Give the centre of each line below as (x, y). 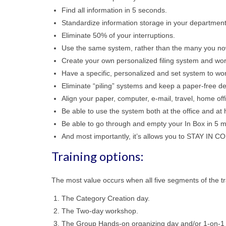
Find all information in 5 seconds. (114, 10)
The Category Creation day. (106, 198)
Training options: (98, 156)
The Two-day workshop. (100, 211)
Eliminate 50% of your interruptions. (118, 35)
